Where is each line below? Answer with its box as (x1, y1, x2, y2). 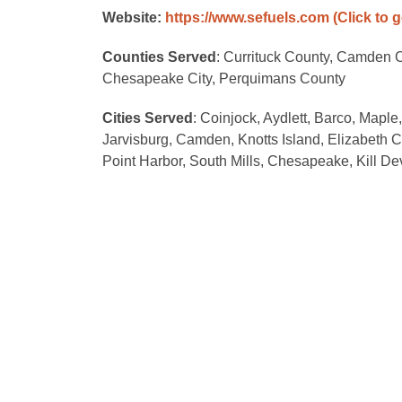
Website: (102, 10, 165, 25)
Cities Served (102, 110, 193, 126)
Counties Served (102, 49, 216, 65)
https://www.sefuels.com (165, 10, 329, 25)
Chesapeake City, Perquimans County (102, 71, 345, 86)
